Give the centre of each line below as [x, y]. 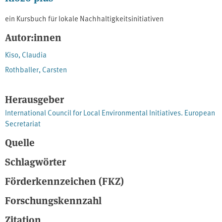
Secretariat [23, 123]
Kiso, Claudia [26, 55]
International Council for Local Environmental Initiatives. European [110, 112]
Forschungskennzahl [53, 200]
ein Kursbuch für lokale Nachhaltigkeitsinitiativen [84, 18]
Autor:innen [33, 37]
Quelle [20, 142]
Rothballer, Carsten [36, 69]
